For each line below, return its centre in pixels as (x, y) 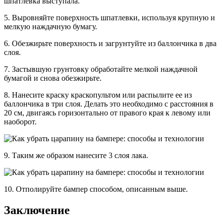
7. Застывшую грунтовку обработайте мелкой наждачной (101, 69)
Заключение (37, 210)
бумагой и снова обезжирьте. (53, 78)
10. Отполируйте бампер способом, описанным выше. (96, 189)
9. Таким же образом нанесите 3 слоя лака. (76, 156)
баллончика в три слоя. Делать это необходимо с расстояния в (109, 104)
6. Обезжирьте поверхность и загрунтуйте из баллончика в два (110, 44)
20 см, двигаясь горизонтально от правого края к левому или (107, 113)
